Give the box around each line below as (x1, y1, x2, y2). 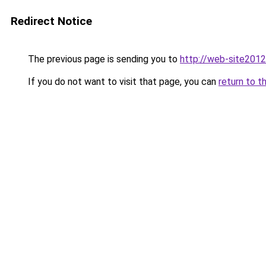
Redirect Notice (11, 14, 92, 28)
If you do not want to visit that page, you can (26, 76, 218, 87)
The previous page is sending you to (26, 53, 180, 65)
